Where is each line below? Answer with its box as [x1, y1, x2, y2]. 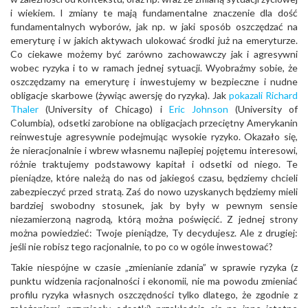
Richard [265, 89, 298, 101]
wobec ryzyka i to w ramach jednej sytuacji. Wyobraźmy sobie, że [10, 62, 298, 74]
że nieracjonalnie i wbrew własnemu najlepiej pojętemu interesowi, [10, 144, 298, 156]
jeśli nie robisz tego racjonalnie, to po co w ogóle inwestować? [10, 241, 273, 252]
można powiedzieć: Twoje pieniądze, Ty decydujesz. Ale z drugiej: [10, 227, 298, 239]
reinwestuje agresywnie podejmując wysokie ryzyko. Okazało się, [10, 131, 298, 142]
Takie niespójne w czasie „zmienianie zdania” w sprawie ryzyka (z [10, 261, 298, 273]
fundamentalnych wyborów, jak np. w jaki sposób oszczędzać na [10, 21, 298, 32]
